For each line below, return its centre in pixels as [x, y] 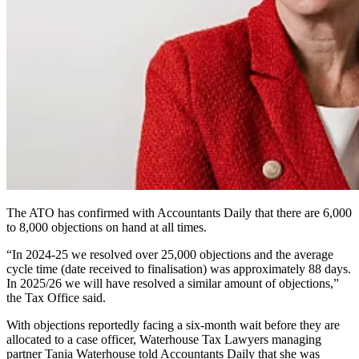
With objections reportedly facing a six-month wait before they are [173, 325]
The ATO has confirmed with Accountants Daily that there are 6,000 [179, 212]
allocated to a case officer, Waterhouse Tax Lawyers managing [164, 339]
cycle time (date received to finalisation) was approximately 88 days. [179, 268]
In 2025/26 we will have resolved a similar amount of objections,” [173, 283]
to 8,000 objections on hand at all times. [107, 227]
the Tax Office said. [56, 297]
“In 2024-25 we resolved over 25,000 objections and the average [170, 254]
